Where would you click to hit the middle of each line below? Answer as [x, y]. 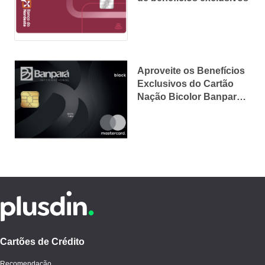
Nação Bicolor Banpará [190, 96]
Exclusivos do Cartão [185, 83]
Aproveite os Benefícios [191, 70]
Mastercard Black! [178, 109]
